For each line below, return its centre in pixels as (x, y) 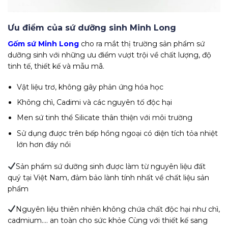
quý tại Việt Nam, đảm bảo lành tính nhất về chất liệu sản (108, 177)
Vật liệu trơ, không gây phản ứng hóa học (90, 87)
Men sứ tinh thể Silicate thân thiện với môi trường (105, 118)
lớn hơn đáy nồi (44, 144)
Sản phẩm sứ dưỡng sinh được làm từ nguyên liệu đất (110, 166)
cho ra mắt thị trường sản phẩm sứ (142, 44)
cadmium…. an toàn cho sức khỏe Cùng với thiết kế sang (108, 220)
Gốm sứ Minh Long (43, 44)
